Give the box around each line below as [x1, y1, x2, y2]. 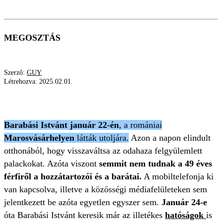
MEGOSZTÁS [4, 33, 60, 43]
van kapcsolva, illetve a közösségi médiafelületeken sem [4, 184, 207, 194]
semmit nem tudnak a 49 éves [99, 159, 212, 168]
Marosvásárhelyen [4, 133, 77, 143]
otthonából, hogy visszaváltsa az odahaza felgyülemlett [4, 146, 202, 156]
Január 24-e [159, 197, 207, 207]
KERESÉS [101, 92, 142, 102]
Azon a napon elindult [129, 133, 211, 143]
